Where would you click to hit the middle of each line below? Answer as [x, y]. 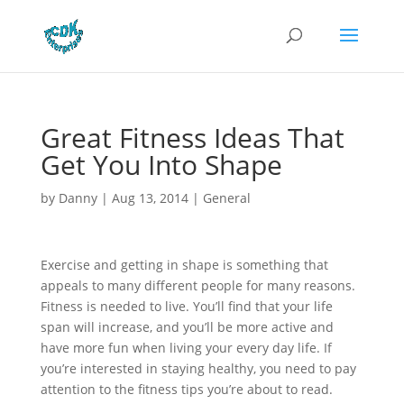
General [226, 198]
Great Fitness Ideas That [192, 138]
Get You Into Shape [161, 165]
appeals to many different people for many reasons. [197, 285]
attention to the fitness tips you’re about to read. [186, 389]
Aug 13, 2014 [150, 198]
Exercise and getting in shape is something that [184, 265]
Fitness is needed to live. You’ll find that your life [186, 306]
